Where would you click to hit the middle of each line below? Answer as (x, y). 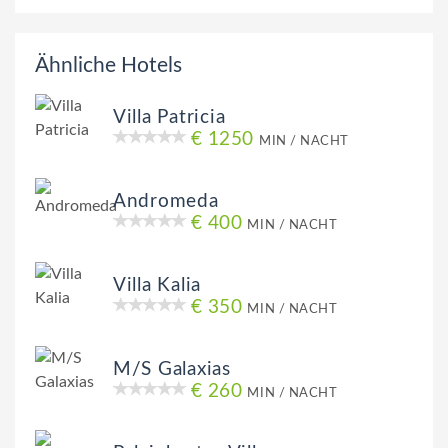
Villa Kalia (157, 286)
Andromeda (166, 202)
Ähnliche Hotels (108, 66)
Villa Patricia (169, 118)
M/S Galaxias (172, 370)
